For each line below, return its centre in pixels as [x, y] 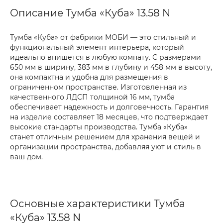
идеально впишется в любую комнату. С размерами [106, 57]
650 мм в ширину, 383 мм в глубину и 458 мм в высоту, [111, 67]
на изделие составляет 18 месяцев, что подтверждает [109, 117]
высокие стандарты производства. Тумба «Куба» [99, 127]
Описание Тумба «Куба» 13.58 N [90, 13]
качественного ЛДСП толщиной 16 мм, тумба [92, 97]
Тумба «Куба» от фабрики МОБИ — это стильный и [103, 38]
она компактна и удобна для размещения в [89, 77]
